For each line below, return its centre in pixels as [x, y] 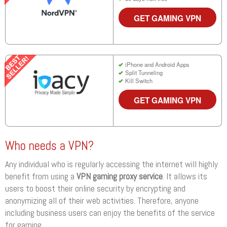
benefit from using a [41, 177]
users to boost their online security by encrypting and [95, 189]
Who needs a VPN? [49, 146]
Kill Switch [139, 81]
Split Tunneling [144, 73]
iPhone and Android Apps [157, 65]
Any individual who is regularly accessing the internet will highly [111, 164]
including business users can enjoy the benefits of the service [110, 213]
